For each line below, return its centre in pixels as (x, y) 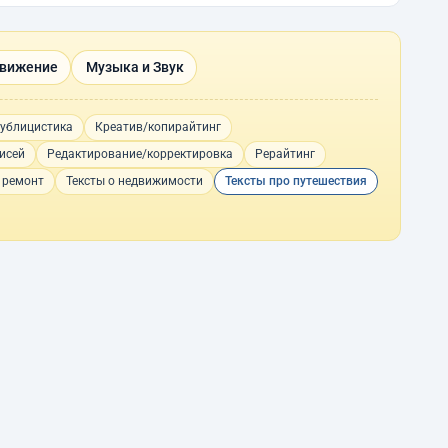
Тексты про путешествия (296, 181)
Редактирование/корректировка (140, 154)
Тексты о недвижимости (134, 181)
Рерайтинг (285, 154)
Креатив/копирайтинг (157, 127)
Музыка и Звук (134, 67)
